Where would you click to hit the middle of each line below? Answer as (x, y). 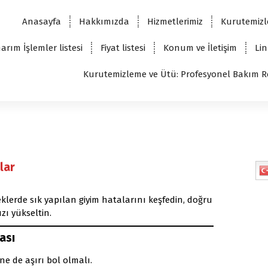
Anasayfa (41, 21)
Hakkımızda (104, 21)
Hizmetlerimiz (175, 21)
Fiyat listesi (123, 48)
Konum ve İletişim (200, 48)
